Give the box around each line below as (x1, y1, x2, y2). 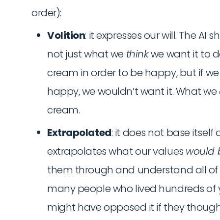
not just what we (47, 47, 126, 61)
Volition (47, 28, 85, 42)
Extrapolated (47, 125, 111, 139)
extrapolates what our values (47, 144, 186, 158)
